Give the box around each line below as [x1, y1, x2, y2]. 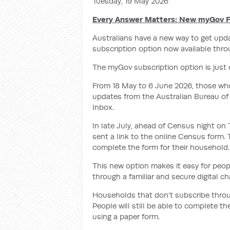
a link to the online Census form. [110, 131, 225, 141]
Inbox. [92, 102, 114, 112]
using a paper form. [92, 212, 160, 221]
